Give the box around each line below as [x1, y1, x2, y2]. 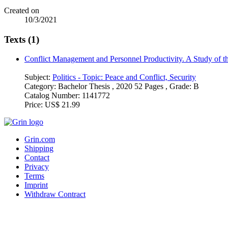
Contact [24, 153, 49, 162]
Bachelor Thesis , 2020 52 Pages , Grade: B [58, 82, 199, 91]
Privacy [24, 162, 49, 172]
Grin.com [24, 135, 55, 144]
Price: [24, 100, 45, 109]
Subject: [24, 73, 52, 82]
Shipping [24, 144, 53, 153]
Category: [24, 82, 58, 91]
